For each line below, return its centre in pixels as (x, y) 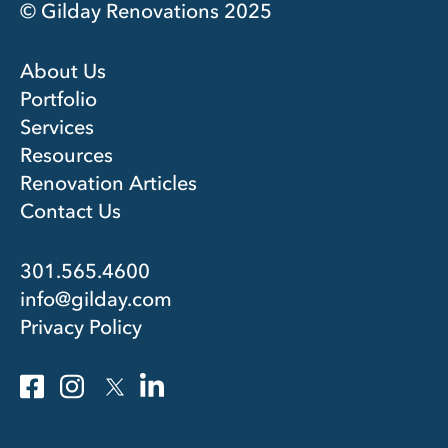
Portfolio (58, 98)
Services (57, 126)
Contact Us (70, 210)
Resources (66, 154)
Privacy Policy (81, 326)
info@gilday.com (96, 298)
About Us (63, 70)
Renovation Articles (108, 182)
